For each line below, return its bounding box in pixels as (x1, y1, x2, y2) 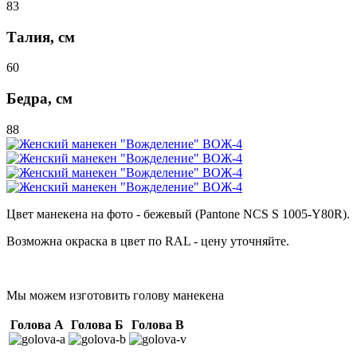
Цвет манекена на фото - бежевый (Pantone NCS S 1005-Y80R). (6, 206, 350, 221)
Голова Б (71, 317, 124, 331)
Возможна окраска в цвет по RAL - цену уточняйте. (6, 233, 289, 248)
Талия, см (6, 28, 75, 45)
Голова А (10, 317, 64, 331)
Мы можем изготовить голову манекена (6, 288, 224, 302)
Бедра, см (6, 90, 73, 108)
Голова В (131, 317, 184, 331)
